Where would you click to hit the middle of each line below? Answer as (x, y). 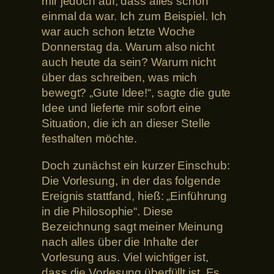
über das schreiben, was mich (120, 78)
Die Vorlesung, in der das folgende (131, 180)
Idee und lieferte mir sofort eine (121, 108)
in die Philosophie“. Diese (108, 211)
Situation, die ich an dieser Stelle (126, 124)
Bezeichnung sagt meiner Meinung (132, 226)
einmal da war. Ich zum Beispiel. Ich (134, 17)
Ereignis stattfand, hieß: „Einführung (135, 196)
